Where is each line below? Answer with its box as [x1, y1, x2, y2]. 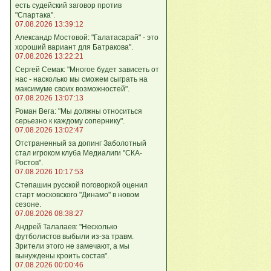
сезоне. [15, 200, 41, 209]
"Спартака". [15, 10, 55, 19]
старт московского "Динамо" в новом [15, 190, 139, 199]
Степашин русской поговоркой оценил [15, 180, 148, 189]
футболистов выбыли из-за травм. [15, 232, 134, 241]
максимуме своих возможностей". [15, 84, 129, 93]
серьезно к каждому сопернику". [15, 116, 125, 125]
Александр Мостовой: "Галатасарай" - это [15, 33, 158, 42]
